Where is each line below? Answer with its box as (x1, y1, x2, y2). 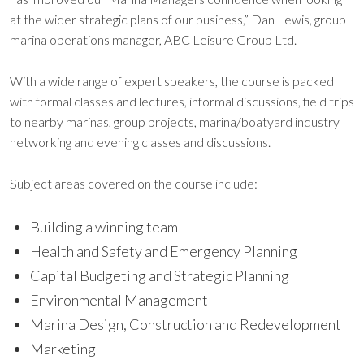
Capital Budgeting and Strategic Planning (30, 266, 289, 284)
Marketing (30, 340, 96, 357)
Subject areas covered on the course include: (10, 175, 258, 191)
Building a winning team (30, 218, 180, 236)
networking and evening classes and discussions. (10, 134, 271, 149)
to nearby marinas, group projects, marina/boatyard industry (10, 114, 340, 129)
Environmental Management (30, 291, 208, 309)
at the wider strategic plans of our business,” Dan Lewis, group (10, 11, 346, 27)
